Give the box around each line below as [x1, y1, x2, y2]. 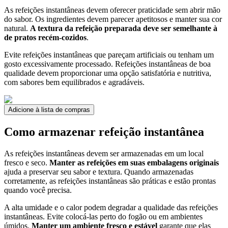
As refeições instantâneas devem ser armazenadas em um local [4, 149, 204, 158]
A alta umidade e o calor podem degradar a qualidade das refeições [4, 203, 218, 212]
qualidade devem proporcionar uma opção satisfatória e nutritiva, [4, 69, 211, 78]
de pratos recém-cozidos [4, 33, 87, 42]
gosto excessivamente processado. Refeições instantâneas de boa [4, 60, 211, 69]
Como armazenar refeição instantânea [4, 125, 204, 139]
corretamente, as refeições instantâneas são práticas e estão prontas [4, 177, 216, 186]
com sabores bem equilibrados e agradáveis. [4, 78, 145, 87]
